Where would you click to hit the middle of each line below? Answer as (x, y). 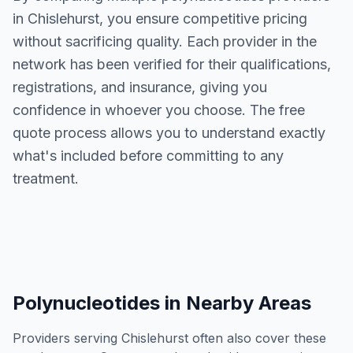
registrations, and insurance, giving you (140, 87)
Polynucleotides (86, 303)
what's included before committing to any (148, 156)
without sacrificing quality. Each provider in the (165, 41)
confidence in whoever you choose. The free (159, 110)
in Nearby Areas (236, 303)
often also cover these (257, 338)
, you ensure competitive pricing (203, 19)
